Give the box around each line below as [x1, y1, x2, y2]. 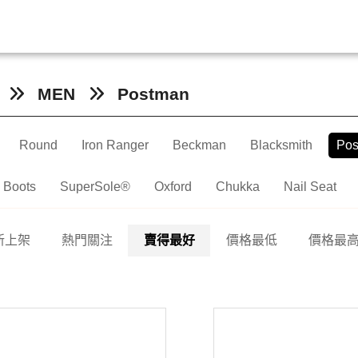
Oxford [154, 180, 192, 194]
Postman [117, 85, 189, 104]
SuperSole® [60, 180, 130, 194]
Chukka [216, 180, 260, 194]
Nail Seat [284, 180, 336, 194]
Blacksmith [250, 138, 312, 153]
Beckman [173, 138, 226, 153]
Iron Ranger [82, 138, 149, 153]
